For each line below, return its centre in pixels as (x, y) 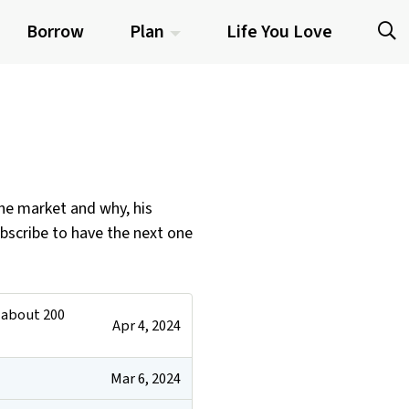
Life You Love (279, 32)
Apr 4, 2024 (146, 325)
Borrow (56, 32)
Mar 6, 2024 (145, 378)
